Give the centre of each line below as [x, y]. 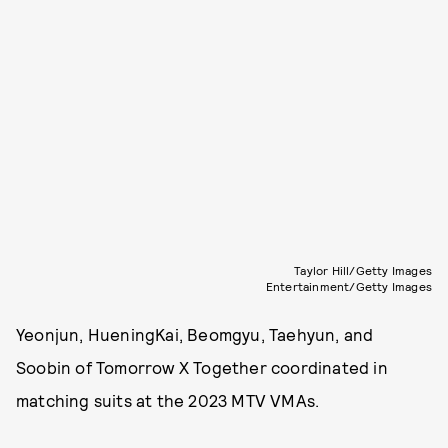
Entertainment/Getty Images [348, 285]
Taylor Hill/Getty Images [363, 269]
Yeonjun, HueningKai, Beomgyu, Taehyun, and [195, 333]
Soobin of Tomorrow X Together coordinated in [202, 366]
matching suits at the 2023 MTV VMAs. [168, 399]
